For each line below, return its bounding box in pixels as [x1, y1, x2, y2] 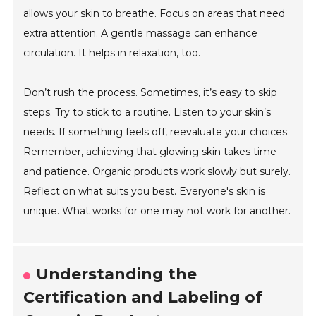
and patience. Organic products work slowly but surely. [23, 165, 291, 178]
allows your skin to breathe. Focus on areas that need [23, 7, 286, 20]
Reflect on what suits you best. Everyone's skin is [23, 185, 266, 198]
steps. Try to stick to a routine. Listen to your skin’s [23, 106, 272, 119]
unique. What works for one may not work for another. [23, 205, 291, 218]
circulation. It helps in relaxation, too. [23, 47, 201, 60]
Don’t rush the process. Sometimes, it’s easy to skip [23, 86, 278, 99]
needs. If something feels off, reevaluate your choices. [23, 126, 290, 139]
